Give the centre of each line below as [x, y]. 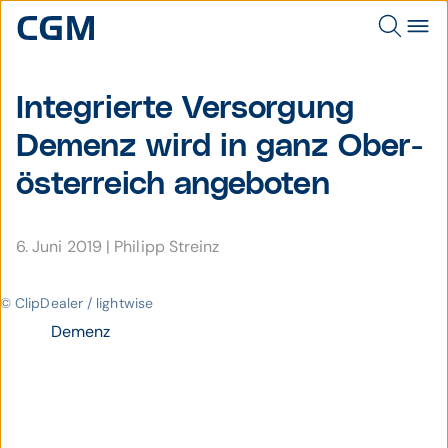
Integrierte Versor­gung [185, 108]
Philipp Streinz [167, 246]
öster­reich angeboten [173, 184]
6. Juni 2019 [61, 246]
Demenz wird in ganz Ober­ [219, 146]
